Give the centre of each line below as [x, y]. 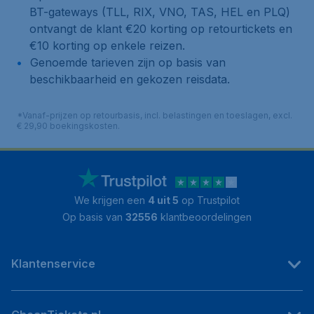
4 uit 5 [163, 200]
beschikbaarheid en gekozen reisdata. [130, 79]
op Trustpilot [209, 200]
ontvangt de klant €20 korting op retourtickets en [161, 29]
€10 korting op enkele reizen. [107, 46]
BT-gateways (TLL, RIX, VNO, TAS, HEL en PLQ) [160, 12]
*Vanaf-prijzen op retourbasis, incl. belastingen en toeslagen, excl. [155, 115]
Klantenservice [53, 264]
